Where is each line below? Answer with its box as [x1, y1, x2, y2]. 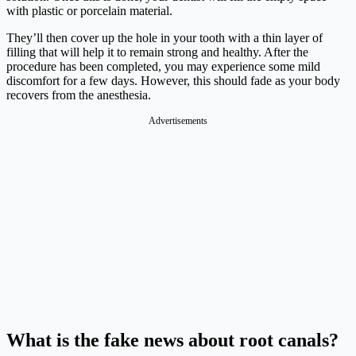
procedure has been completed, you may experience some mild [6, 60, 320, 74]
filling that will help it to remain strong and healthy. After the [6, 45, 308, 60]
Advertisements [149, 115, 207, 127]
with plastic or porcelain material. [6, 4, 172, 18]
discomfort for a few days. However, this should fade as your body [6, 74, 340, 88]
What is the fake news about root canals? [6, 330, 339, 351]
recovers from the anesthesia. [6, 88, 151, 103]
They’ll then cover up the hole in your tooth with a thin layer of [6, 31, 323, 45]
